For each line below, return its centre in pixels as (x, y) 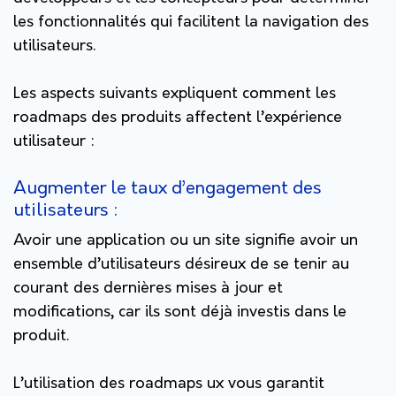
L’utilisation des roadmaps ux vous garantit (169, 384)
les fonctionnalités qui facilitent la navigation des (191, 22)
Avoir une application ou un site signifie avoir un (186, 240)
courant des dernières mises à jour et (148, 288)
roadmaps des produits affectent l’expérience (178, 118)
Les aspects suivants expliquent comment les (175, 94)
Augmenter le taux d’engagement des (168, 188)
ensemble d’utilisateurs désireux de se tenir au (181, 264)
